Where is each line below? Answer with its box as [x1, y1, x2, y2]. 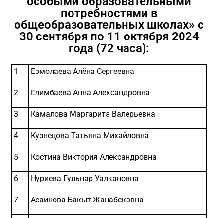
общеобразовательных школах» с [14, 18, 204, 32]
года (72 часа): [69, 41, 149, 55]
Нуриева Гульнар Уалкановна [31, 174, 139, 183]
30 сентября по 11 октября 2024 [19, 30, 199, 43]
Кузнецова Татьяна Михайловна [31, 131, 149, 140]
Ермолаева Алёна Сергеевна [31, 67, 134, 76]
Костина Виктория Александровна [31, 152, 157, 162]
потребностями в [60, 6, 158, 20]
